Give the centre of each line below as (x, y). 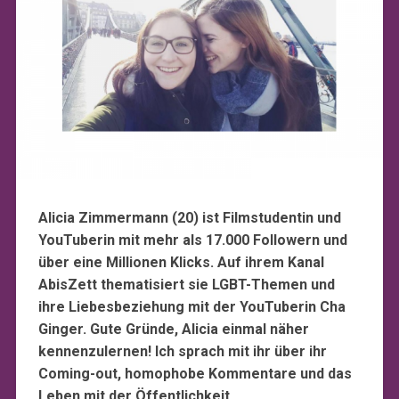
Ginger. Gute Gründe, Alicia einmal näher (173, 330)
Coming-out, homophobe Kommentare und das (195, 374)
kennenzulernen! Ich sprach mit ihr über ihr (182, 352)
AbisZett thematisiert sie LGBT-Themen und (186, 285)
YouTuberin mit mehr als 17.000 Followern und (192, 240)
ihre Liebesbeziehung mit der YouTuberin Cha (191, 307)
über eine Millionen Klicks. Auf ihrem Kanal (181, 263)
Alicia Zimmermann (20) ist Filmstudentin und (189, 218)
